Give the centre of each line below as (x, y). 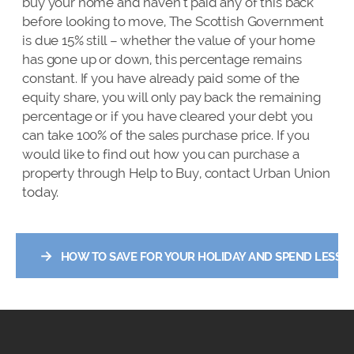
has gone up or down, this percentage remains (162, 59)
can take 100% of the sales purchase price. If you (166, 135)
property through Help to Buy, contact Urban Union (176, 173)
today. (41, 192)
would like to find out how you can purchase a (161, 154)
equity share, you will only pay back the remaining (171, 97)
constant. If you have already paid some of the (161, 78)
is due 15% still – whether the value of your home (169, 40)
